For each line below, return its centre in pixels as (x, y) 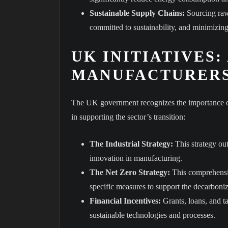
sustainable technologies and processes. (152, 215)
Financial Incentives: (125, 201)
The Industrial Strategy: (131, 144)
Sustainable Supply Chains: (137, 13)
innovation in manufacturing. (136, 158)
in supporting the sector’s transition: (128, 117)
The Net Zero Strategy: (130, 172)
